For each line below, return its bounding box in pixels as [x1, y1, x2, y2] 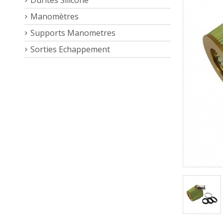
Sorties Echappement [30, 43, 110, 55]
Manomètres [30, 10, 79, 22]
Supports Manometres [30, 27, 115, 38]
